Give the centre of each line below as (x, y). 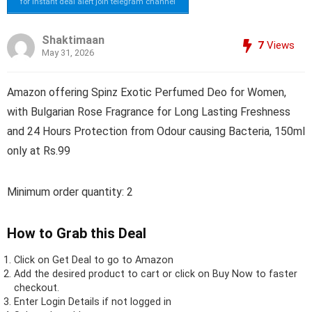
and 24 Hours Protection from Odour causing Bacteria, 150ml (156, 131)
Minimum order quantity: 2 (70, 192)
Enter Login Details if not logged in (93, 302)
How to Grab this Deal (77, 233)
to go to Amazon (132, 260)
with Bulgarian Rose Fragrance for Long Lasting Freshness (149, 111)
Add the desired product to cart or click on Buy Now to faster (156, 274)
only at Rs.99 (39, 150)
